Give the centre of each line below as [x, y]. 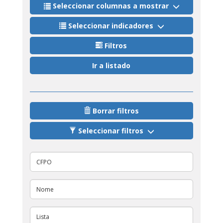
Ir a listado [111, 66]
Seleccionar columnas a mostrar [111, 6]
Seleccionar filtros [111, 131]
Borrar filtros [116, 111]
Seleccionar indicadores [111, 26]
